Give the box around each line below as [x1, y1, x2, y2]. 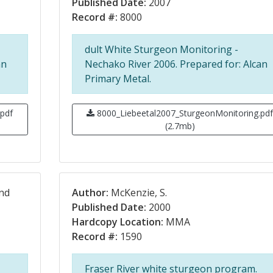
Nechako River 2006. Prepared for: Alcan [84, 57, 268, 71]
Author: [71, 186, 108, 199]
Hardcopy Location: [71, 215, 163, 229]
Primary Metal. [84, 72, 151, 85]
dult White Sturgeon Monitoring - [84, 43, 238, 56]
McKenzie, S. [108, 186, 167, 199]
